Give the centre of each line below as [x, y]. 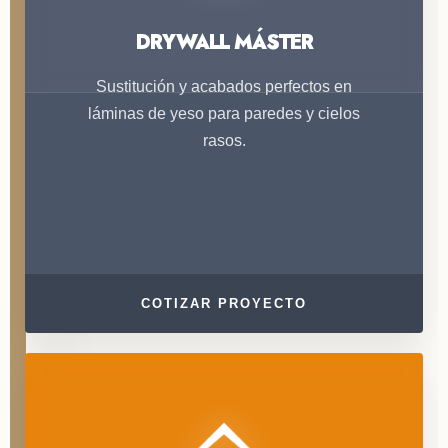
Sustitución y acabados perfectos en [224, 86]
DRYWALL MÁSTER [224, 42]
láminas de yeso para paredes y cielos [224, 113]
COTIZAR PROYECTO [224, 303]
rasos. [224, 140]
